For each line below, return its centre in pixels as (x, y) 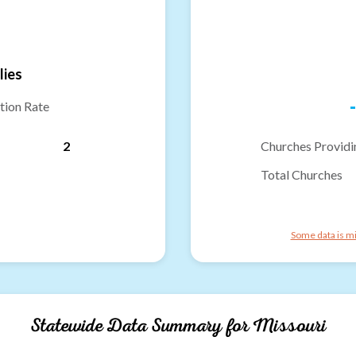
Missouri (289, 325)
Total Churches (302, 174)
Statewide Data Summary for (141, 325)
